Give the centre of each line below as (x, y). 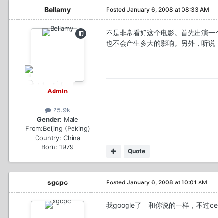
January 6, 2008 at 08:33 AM (168, 10)
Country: (48, 138)
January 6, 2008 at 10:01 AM (167, 182)
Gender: (49, 119)
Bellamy (57, 10)
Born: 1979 (57, 147)
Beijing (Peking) (66, 129)
